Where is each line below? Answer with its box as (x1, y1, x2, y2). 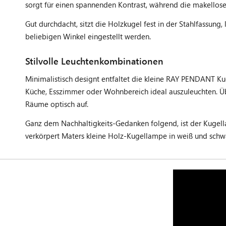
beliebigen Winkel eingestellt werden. (25, 31, 151, 41)
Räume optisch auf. (25, 99, 88, 109)
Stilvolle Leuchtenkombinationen (25, 55, 163, 67)
